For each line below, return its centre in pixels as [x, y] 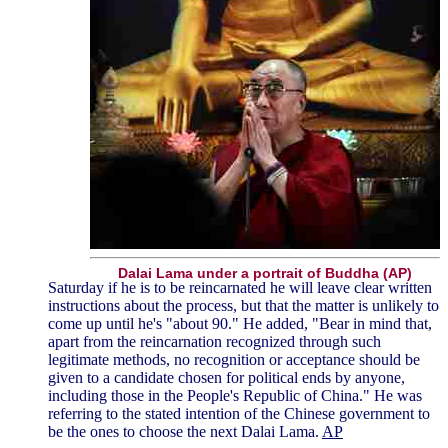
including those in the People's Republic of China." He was [235, 396]
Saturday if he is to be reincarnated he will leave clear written [240, 288]
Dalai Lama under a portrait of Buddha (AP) [265, 273]
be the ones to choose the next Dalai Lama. [185, 432]
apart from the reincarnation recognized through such [214, 342]
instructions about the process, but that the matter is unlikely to [243, 306]
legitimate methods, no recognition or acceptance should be [234, 360]
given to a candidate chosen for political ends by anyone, [226, 378]
